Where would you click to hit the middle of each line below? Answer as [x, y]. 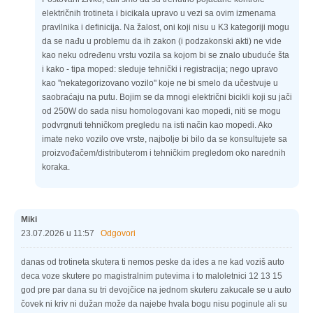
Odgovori [118, 234]
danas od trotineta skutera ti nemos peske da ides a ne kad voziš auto [153, 262]
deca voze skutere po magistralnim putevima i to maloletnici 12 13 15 [152, 276]
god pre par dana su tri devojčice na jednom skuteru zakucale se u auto [156, 290]
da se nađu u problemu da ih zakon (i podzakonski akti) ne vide [162, 42]
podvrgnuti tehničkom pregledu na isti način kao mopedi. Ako [157, 125]
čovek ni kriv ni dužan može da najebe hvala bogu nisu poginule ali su [154, 304]
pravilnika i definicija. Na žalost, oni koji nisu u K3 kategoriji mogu [166, 28]
